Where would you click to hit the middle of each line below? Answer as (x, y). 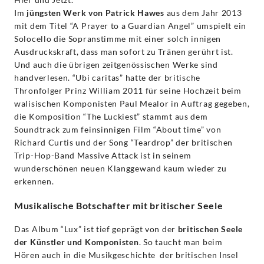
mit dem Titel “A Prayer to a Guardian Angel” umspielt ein (130, 26)
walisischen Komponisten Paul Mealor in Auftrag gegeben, (132, 104)
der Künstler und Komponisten (77, 242)
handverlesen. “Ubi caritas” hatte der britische (107, 78)
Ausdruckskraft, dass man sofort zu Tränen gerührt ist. (124, 52)
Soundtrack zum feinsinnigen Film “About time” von (118, 130)
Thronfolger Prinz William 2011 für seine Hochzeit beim (128, 91)
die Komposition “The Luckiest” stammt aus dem (111, 117)
